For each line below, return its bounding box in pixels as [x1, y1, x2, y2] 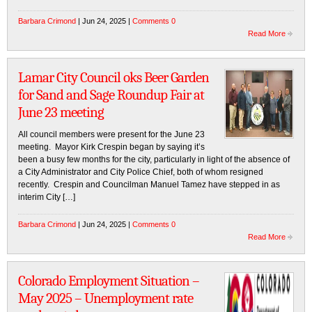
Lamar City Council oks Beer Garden [18, 69, 209, 86]
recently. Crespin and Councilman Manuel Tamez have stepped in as [18, 180, 280, 189]
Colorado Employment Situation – [18, 272, 199, 289]
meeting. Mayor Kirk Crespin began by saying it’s [18, 142, 205, 152]
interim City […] [18, 192, 75, 202]
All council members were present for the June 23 [18, 130, 205, 139]
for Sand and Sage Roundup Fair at [18, 86, 204, 103]
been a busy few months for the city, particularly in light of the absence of [18, 155, 290, 164]
